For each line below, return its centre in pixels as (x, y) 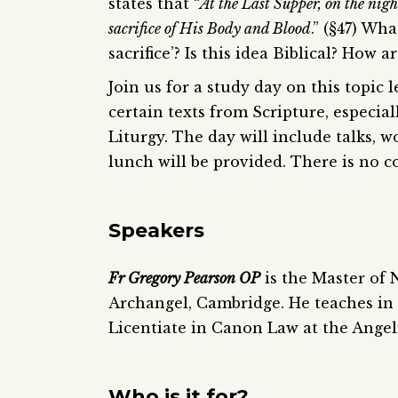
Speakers (156, 230)
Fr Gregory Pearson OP (184, 278)
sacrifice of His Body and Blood (210, 28)
